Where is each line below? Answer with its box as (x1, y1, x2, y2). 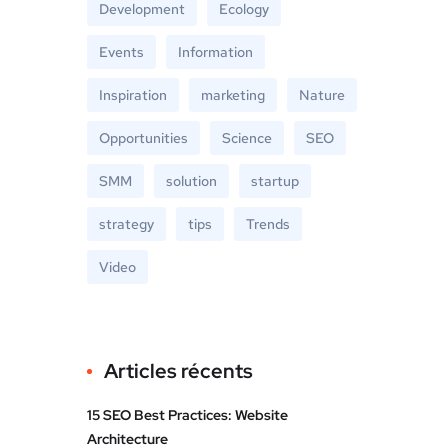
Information (178, 43, 253, 61)
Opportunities (99, 129, 188, 147)
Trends (246, 215, 290, 233)
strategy (99, 215, 154, 233)
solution (166, 172, 217, 190)
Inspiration (99, 86, 167, 104)
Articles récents (104, 358, 253, 384)
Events (99, 43, 144, 61)
